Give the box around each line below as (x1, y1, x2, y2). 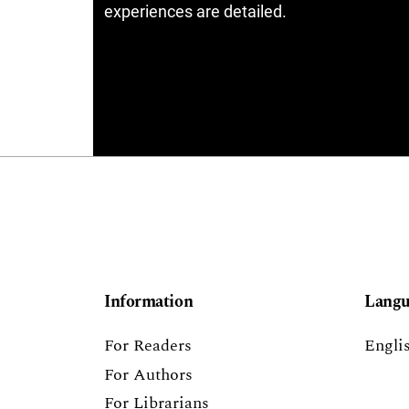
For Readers (104, 333, 192, 359)
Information (104, 289, 194, 315)
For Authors (104, 362, 193, 387)
